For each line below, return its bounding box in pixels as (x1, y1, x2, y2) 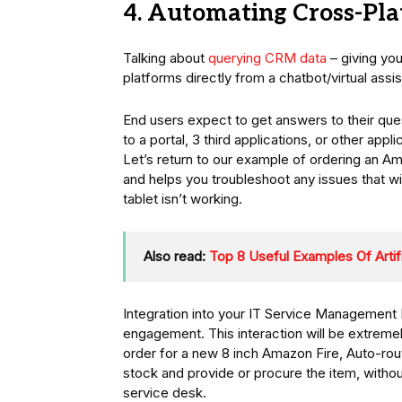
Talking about (123, 49, 208, 67)
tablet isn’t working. (123, 190, 242, 208)
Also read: (144, 248, 209, 266)
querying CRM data (208, 49, 327, 67)
